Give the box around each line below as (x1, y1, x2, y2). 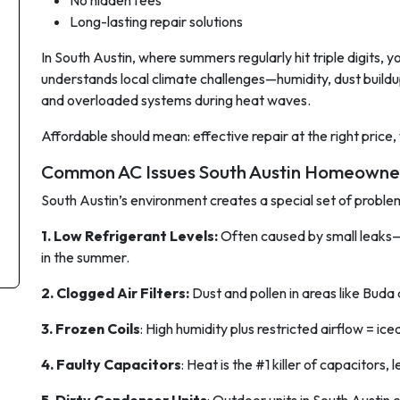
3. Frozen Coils (41, 320, 140, 337)
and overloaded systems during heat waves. (41, 91, 311, 109)
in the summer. (41, 248, 129, 266)
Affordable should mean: (41, 127, 193, 145)
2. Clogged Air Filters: (41, 284, 189, 302)
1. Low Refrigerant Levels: (41, 227, 221, 245)
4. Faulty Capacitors (41, 355, 181, 373)
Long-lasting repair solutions (70, 12, 243, 30)
